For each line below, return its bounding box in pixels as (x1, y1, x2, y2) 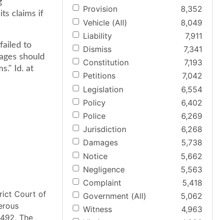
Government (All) (83, 191, 146, 201)
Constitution (83, 57, 129, 68)
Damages (83, 137, 118, 148)
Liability (83, 30, 112, 41)
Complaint (83, 177, 121, 188)
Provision (83, 4, 117, 14)
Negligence (83, 164, 125, 174)
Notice (83, 151, 108, 161)
